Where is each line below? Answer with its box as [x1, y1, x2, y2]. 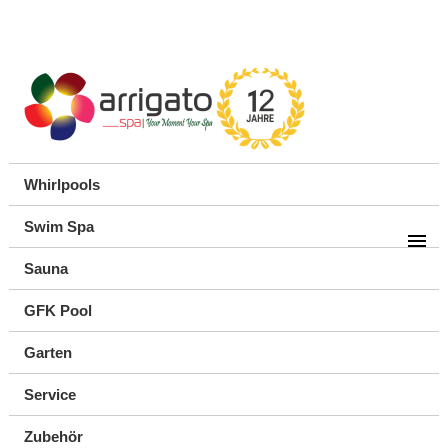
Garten [23, 344, 72, 361]
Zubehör [23, 428, 83, 445]
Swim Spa [23, 218, 94, 235]
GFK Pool [23, 302, 92, 319]
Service [23, 386, 76, 403]
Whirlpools [23, 176, 100, 193]
